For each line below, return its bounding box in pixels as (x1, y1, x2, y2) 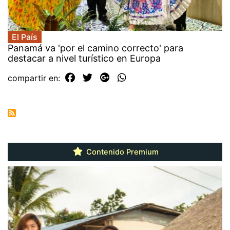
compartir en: (8, 72, 63, 83)
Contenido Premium (84, 147, 159, 157)
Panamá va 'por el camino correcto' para (8, 42, 183, 53)
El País (12, 31, 37, 42)
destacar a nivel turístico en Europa (8, 52, 161, 64)
